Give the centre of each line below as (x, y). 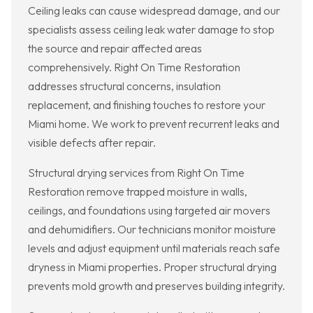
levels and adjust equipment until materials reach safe (154, 248)
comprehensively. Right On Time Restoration (134, 67)
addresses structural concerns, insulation (124, 86)
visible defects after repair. (92, 143)
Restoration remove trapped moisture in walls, (138, 192)
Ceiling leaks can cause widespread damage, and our (154, 11)
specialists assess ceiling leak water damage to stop (151, 30)
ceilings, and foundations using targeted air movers (149, 211)
